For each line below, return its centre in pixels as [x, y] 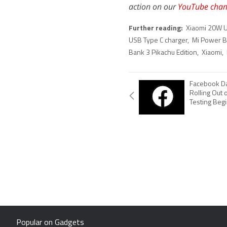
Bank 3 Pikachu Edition [163, 53]
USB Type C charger [158, 41]
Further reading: [157, 28]
